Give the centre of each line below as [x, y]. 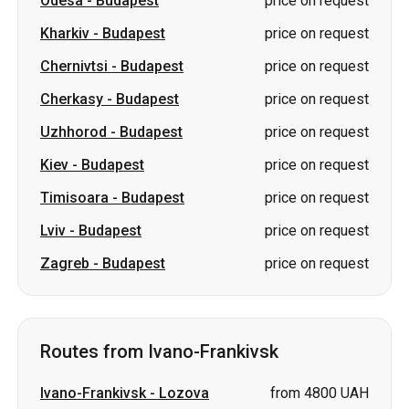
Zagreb [65, 149]
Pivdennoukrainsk [100, 330]
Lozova [184, 279]
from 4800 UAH [320, 279]
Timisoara [74, 84]
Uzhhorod [73, 18]
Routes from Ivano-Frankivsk [159, 237]
